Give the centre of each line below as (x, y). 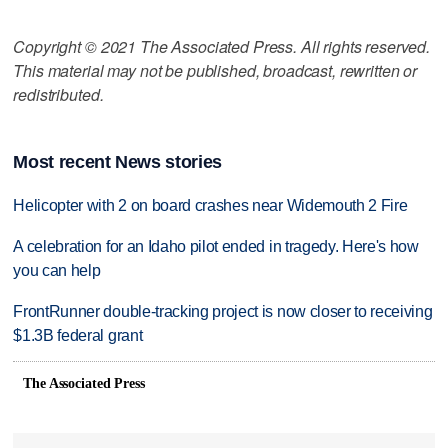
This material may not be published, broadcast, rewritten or (215, 70)
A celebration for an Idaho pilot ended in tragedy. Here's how (216, 247)
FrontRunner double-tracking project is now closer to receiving (223, 312)
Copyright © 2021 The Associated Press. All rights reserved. (222, 46)
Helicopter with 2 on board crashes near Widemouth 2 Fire (210, 206)
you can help (57, 271)
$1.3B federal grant (78, 336)
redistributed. (58, 94)
